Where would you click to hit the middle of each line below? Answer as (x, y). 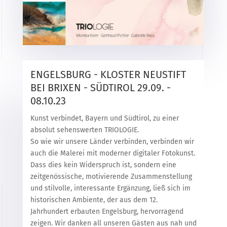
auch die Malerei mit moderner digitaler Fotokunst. (112, 154)
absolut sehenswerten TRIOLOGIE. (84, 130)
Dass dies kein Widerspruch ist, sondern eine (103, 165)
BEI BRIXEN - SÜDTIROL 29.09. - (100, 88)
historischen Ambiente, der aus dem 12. (94, 200)
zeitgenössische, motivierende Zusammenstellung (111, 177)
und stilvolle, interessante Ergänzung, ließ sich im (110, 188)
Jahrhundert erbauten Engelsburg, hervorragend (107, 212)
